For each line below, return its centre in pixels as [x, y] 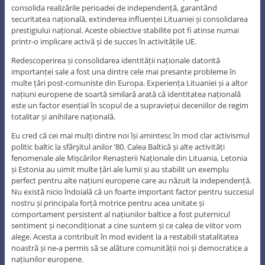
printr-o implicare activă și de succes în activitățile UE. [104, 41]
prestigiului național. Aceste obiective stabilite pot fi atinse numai [125, 30]
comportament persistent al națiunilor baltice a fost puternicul [120, 214]
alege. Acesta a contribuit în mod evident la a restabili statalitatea [125, 236]
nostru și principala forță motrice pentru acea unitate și [107, 203]
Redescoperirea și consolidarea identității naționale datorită [115, 60]
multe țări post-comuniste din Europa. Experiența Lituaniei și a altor [129, 83]
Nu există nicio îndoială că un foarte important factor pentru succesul [132, 191]
